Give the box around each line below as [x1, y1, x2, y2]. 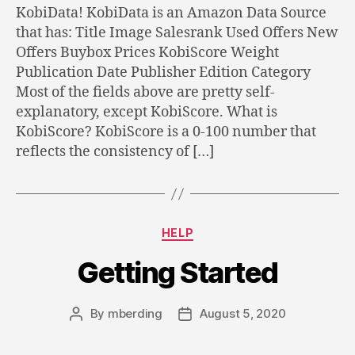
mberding [107, 305, 162, 321]
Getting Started [77, 254, 278, 290]
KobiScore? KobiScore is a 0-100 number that [16, 123, 316, 141]
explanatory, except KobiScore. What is [16, 103, 277, 121]
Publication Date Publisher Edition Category [16, 63, 311, 82]
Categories [177, 221, 247, 238]
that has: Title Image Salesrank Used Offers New [16, 24, 338, 42]
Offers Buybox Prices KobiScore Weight [16, 44, 279, 62]
